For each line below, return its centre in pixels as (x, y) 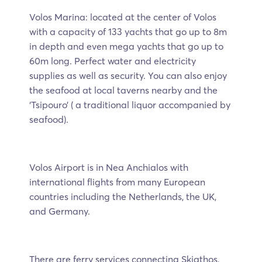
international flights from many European (117, 182)
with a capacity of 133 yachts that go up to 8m (128, 32)
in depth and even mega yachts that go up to (126, 46)
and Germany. (60, 211)
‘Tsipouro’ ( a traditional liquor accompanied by (130, 105)
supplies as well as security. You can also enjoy (128, 76)
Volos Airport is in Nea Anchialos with (109, 168)
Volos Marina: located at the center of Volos (123, 17)
